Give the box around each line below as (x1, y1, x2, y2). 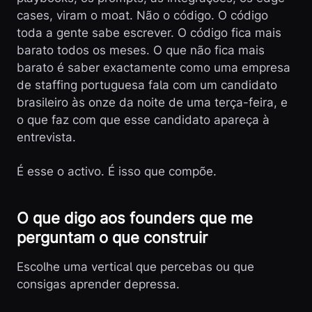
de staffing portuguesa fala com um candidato (17, 78, 277, 92)
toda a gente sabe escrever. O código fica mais (17, 26, 281, 40)
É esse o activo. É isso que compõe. (17, 164, 217, 178)
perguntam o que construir (17, 228, 208, 247)
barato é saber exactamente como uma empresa (17, 61, 290, 75)
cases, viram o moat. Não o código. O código (17, 8, 268, 22)
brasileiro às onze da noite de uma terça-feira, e (17, 95, 288, 109)
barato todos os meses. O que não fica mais (17, 43, 265, 57)
